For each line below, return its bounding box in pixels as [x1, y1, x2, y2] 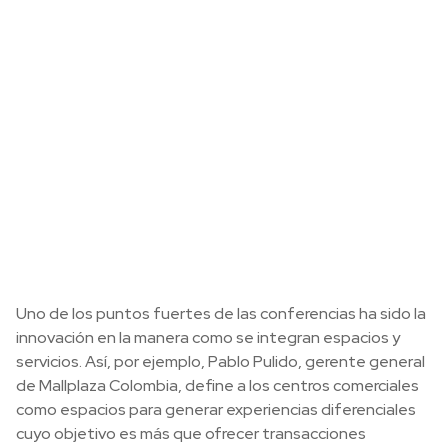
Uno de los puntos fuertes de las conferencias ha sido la [16, 303, 426, 325]
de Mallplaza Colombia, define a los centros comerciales [16, 375, 419, 397]
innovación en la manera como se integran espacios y [16, 327, 400, 349]
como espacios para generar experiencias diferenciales [16, 399, 416, 421]
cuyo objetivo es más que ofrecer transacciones [16, 423, 366, 445]
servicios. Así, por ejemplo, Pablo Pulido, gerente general [16, 351, 425, 373]
